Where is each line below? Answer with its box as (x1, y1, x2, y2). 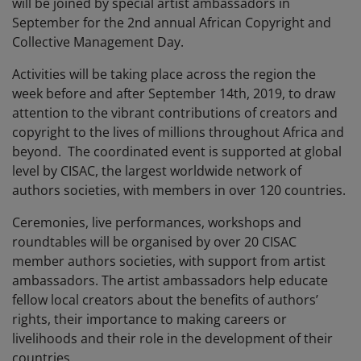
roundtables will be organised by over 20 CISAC (12, 233, 297, 251)
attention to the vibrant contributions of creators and (12, 104, 338, 122)
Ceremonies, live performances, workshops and (12, 214, 301, 232)
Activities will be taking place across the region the (12, 65, 316, 84)
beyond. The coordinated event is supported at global (12, 143, 342, 161)
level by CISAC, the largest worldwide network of (12, 162, 301, 180)
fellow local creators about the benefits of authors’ (12, 291, 318, 309)
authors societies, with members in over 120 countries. (12, 181, 349, 200)
